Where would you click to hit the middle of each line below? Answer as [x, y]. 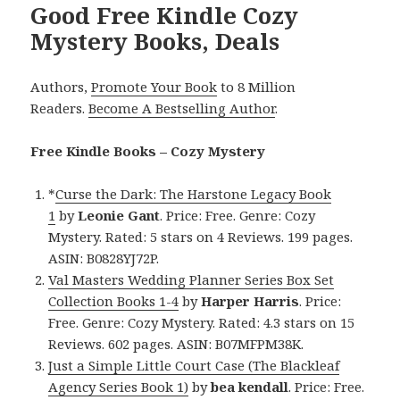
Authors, [61, 87]
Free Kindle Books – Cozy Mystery [148, 151]
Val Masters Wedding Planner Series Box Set [192, 280]
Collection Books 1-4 [114, 301]
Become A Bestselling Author [182, 108]
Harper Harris [250, 301]
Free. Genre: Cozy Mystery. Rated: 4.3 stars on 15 [202, 323]
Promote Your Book [154, 87]
